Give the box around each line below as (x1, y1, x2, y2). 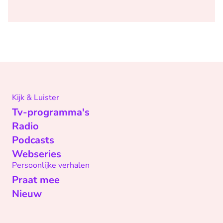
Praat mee (12, 173, 60, 187)
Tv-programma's (12, 106, 90, 119)
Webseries (12, 147, 61, 161)
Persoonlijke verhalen (12, 160, 90, 171)
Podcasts (12, 133, 54, 147)
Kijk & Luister (12, 92, 59, 103)
